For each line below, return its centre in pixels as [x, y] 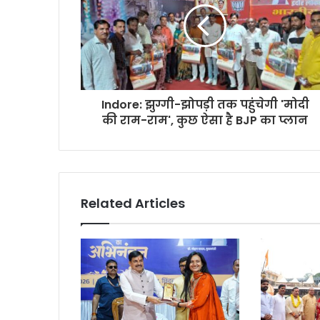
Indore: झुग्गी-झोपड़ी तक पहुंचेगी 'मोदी [205, 105]
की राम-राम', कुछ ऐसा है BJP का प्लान [205, 121]
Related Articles [133, 204]
